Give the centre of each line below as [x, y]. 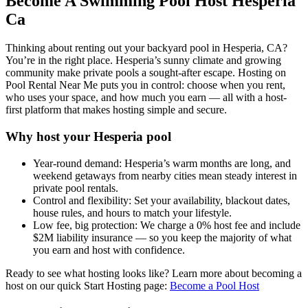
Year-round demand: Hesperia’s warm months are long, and [162, 163]
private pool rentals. [76, 188]
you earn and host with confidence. [109, 250]
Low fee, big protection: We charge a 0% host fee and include [167, 225]
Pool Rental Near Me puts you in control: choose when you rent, [145, 85]
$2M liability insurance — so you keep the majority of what [162, 237]
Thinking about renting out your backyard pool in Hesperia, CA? [146, 48]
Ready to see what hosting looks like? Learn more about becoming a [154, 273]
